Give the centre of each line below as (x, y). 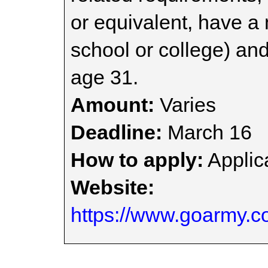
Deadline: (116, 132)
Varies (185, 105)
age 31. (104, 77)
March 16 (207, 132)
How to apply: (137, 160)
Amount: (112, 105)
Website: (112, 187)
